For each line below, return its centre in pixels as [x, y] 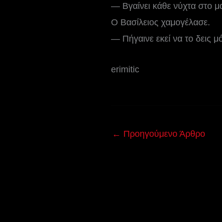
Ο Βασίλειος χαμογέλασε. [160, 22]
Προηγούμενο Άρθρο [163, 134]
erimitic [125, 69]
